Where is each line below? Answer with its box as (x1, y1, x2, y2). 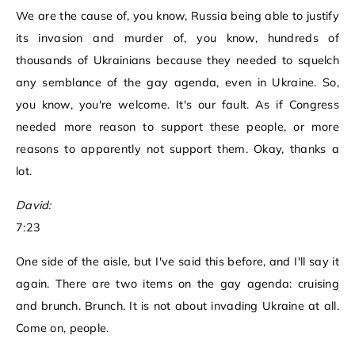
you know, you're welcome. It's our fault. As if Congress (16, 97, 339, 113)
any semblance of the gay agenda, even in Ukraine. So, (16, 75, 339, 90)
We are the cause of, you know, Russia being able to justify (16, 9, 339, 24)
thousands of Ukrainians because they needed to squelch (16, 53, 339, 68)
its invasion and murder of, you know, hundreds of (16, 31, 339, 46)
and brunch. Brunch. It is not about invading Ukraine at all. (16, 299, 339, 314)
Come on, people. (16, 321, 109, 336)
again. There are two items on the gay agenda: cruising (16, 277, 339, 292)
